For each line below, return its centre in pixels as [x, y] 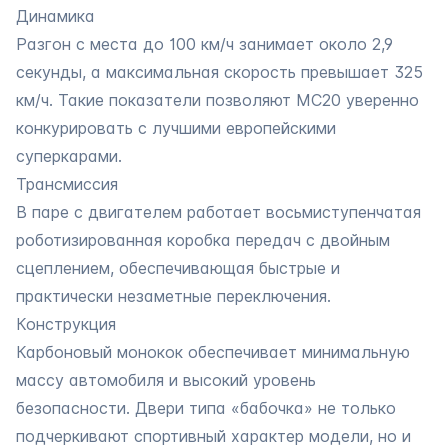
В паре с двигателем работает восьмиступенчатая [218, 212]
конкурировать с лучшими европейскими [176, 128]
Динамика [55, 16]
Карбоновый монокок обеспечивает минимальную [213, 352]
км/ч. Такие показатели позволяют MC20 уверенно [217, 100]
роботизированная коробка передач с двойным [203, 240]
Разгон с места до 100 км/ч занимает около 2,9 [204, 44]
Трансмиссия [67, 184]
